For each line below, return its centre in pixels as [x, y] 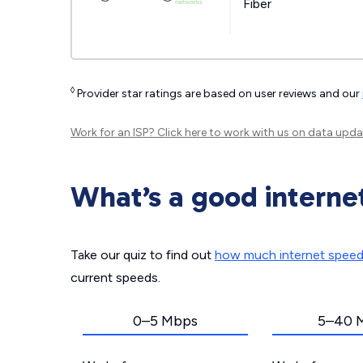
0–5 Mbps [165, 321]
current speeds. [115, 278]
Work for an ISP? [114, 132]
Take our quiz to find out [143, 255]
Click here [182, 132]
